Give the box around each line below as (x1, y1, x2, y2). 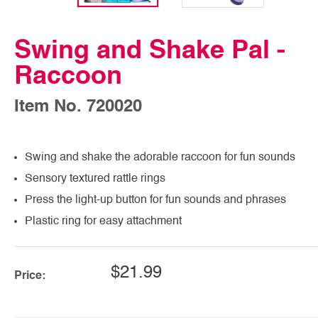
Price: (14, 270, 45, 282)
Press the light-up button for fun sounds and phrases (25, 194, 286, 206)
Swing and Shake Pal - (14, 38, 285, 64)
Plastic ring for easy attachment (25, 215, 182, 227)
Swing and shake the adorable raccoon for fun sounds (25, 151, 295, 163)
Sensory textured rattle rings (25, 172, 165, 185)
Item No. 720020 (14, 98, 142, 116)
